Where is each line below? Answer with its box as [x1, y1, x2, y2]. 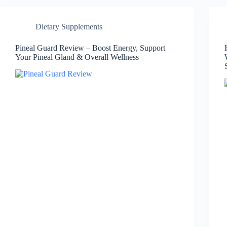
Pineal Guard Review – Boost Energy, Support [15, 43, 165, 52]
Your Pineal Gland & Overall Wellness [15, 52, 139, 61]
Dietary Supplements [35, 22, 102, 31]
